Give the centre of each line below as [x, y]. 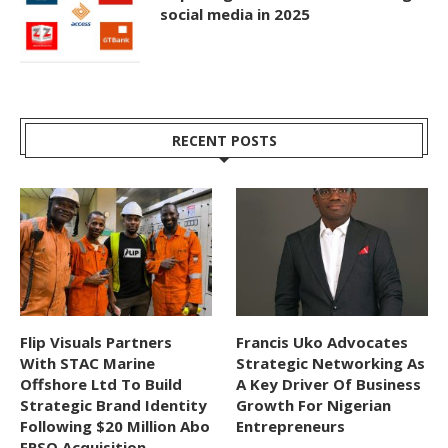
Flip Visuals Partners [96, 341]
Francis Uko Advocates [322, 341]
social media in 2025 [235, 14]
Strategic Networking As [331, 362]
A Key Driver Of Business [329, 383]
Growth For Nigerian [314, 404]
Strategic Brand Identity [113, 404]
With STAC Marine [87, 362]
